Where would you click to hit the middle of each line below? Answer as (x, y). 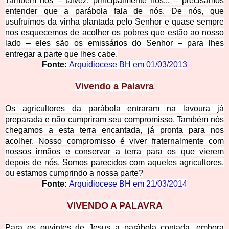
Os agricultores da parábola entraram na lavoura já (114, 109)
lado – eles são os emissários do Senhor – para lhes (114, 43)
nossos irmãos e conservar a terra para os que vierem (114, 152)
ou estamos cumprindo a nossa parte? (74, 173)
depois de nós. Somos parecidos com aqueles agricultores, (114, 163)
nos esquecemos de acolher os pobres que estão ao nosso (114, 33)
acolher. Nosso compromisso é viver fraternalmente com (114, 141)
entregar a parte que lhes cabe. (61, 54)
